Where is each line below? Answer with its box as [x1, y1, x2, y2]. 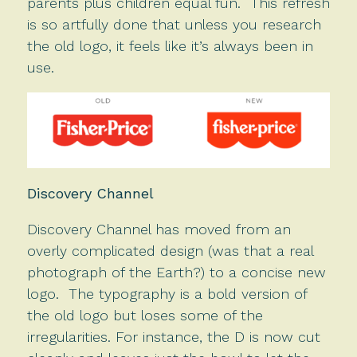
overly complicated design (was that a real [26, 242, 313, 260]
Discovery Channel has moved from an [26, 221, 291, 238]
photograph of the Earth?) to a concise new [26, 264, 326, 281]
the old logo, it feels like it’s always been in [26, 37, 313, 54]
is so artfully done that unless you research [26, 15, 321, 33]
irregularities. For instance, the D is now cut [26, 328, 320, 346]
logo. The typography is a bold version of [26, 285, 307, 303]
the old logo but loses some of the [26, 307, 263, 324]
